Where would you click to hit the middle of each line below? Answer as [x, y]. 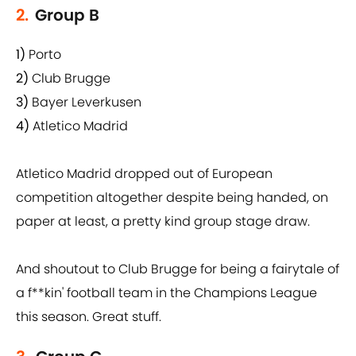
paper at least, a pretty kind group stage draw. [163, 222]
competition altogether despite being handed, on [172, 198]
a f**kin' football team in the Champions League [166, 293]
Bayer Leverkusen [87, 103]
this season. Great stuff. [89, 317]
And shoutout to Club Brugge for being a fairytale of [178, 269]
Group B [67, 15]
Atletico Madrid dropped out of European [144, 174]
